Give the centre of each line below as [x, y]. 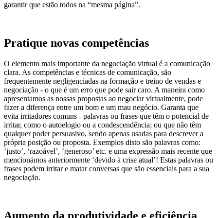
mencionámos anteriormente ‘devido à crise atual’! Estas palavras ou [109, 160]
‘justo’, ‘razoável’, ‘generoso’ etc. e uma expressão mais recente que [108, 151]
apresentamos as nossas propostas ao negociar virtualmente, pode [103, 98]
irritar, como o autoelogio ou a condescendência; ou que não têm [102, 125]
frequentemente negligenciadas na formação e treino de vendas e [102, 81]
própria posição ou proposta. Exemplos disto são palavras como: [102, 142]
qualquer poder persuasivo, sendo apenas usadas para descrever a [104, 133]
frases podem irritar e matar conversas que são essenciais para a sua [107, 168]
